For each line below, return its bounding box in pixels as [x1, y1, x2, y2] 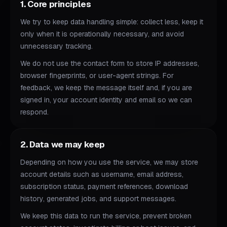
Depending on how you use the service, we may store [20, 158, 198, 167]
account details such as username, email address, [20, 170, 183, 179]
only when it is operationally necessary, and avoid [20, 29, 184, 39]
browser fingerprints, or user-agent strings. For [20, 71, 174, 80]
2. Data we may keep [20, 139, 105, 150]
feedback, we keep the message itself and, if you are [20, 83, 192, 92]
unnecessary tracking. [20, 42, 93, 51]
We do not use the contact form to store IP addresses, [20, 59, 199, 68]
